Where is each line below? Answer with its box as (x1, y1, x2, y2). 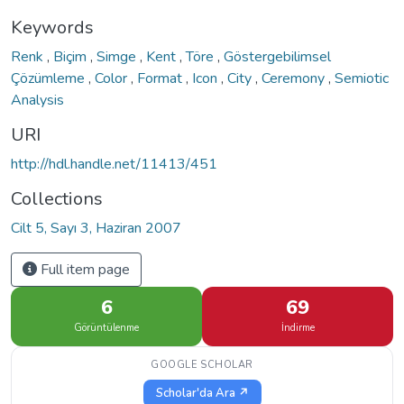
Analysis (11, 89, 64, 110)
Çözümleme (11, 68, 88, 88)
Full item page (37, 259, 130, 280)
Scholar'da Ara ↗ (155, 384, 249, 401)
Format (137, 68, 186, 88)
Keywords (11, 14, 94, 40)
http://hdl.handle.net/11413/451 (11, 153, 217, 174)
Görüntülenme (74, 320, 139, 335)
